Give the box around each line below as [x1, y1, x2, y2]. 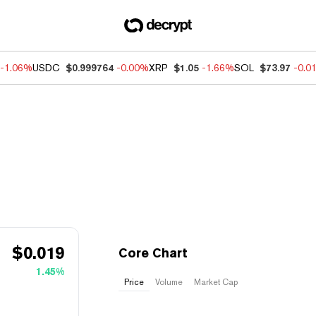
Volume [155, 277, 183, 287]
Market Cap [194, 277, 238, 287]
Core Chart [119, 245, 188, 260]
